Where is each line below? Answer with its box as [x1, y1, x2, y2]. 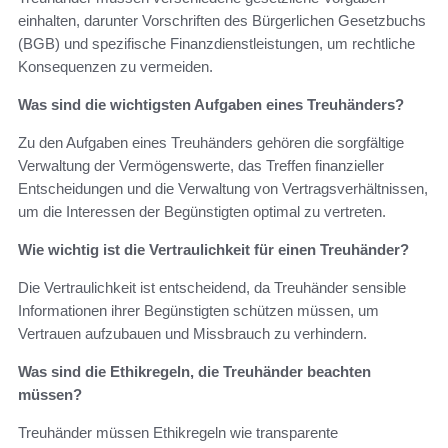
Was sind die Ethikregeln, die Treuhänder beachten [18, 362, 371, 380]
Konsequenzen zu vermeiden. [18, 57, 213, 75]
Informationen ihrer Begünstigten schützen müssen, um [18, 301, 379, 319]
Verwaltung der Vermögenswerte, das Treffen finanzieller [18, 156, 384, 174]
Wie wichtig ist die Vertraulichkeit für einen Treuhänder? [18, 240, 409, 258]
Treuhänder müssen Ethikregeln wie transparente [18, 423, 338, 441]
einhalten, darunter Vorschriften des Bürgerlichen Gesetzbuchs [18, 11, 426, 29]
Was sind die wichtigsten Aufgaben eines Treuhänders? [18, 95, 404, 113]
